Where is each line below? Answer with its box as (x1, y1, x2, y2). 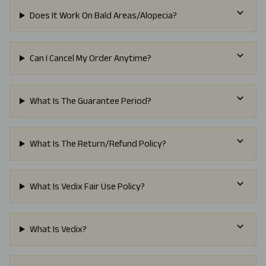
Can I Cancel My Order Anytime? (29, 53, 151, 64)
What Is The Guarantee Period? (29, 96, 151, 106)
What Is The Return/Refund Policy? (29, 138, 166, 149)
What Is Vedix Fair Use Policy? (29, 181, 145, 192)
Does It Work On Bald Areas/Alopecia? (29, 10, 177, 21)
